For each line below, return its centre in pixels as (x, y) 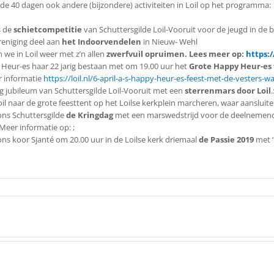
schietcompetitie (48, 29)
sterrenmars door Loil (227, 91)
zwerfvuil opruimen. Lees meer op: (176, 54)
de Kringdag (90, 115)
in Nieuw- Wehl (169, 42)
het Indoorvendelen (102, 42)
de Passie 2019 (226, 139)
